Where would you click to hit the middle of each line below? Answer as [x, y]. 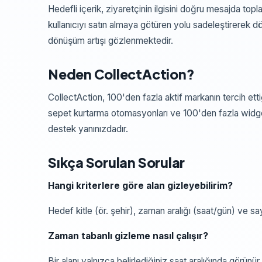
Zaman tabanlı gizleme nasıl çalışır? [128, 236]
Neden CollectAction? [121, 74]
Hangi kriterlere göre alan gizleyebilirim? [140, 186]
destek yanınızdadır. [88, 129]
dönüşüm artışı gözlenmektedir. [111, 41]
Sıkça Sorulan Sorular [117, 162]
